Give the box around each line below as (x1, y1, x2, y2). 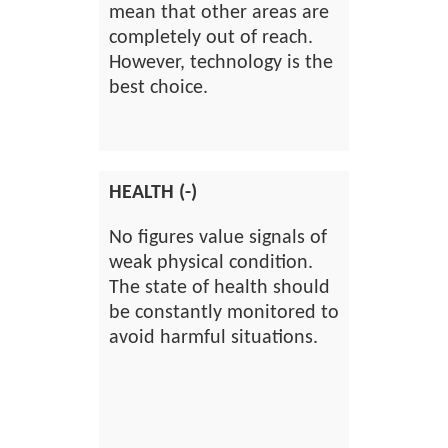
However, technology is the (109, 53, 333, 73)
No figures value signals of (109, 228, 327, 248)
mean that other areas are (109, 3, 329, 23)
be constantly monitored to (109, 303, 339, 323)
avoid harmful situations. (109, 328, 318, 348)
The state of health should (109, 278, 330, 298)
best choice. (109, 78, 208, 98)
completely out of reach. (109, 28, 313, 48)
